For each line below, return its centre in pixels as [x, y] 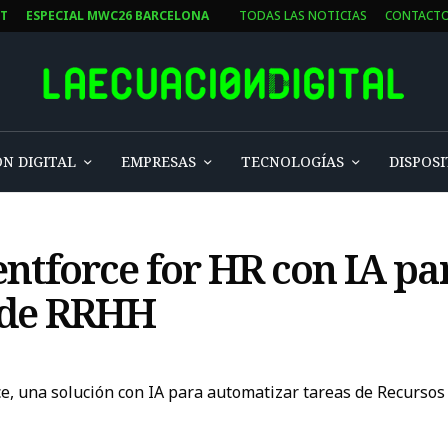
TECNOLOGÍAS [292, 161]
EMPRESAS [158, 161]
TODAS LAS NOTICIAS [303, 16]
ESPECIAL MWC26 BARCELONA [117, 16]
